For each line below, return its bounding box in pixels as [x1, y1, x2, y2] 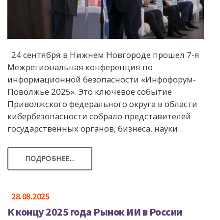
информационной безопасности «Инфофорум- [7, 73, 196, 85]
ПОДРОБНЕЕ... [25, 153, 75, 163]
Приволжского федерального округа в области [7, 98, 197, 110]
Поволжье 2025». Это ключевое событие [7, 85, 172, 97]
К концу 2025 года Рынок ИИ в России [7, 204, 182, 219]
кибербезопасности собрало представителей [7, 110, 191, 122]
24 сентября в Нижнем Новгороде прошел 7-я [7, 49, 199, 60]
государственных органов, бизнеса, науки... [7, 122, 184, 134]
